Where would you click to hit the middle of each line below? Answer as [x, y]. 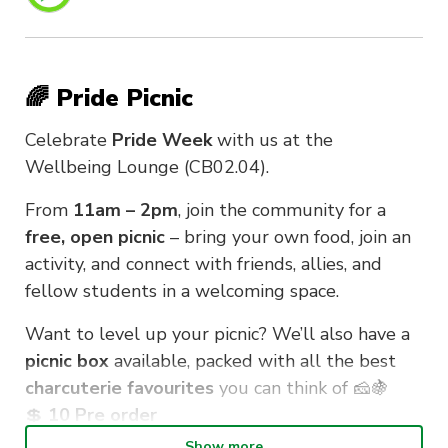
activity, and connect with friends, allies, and [203, 264]
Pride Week [162, 140]
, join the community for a [282, 210]
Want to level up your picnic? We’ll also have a [217, 334]
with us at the [272, 140]
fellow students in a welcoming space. [182, 291]
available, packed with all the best [252, 361]
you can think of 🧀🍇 [301, 388]
